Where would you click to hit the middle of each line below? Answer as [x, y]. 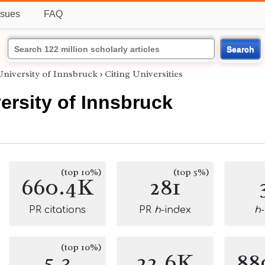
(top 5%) [191, 172]
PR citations [57, 210]
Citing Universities [144, 74]
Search [240, 49]
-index [176, 210]
